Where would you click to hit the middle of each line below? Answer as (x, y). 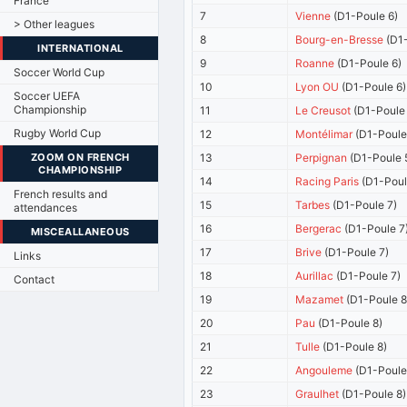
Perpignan (321, 157)
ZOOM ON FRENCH (80, 157)
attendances (45, 207)
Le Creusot (323, 110)
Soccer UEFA (47, 95)
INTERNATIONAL (80, 48)
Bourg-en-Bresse (339, 39)
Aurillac (314, 275)
